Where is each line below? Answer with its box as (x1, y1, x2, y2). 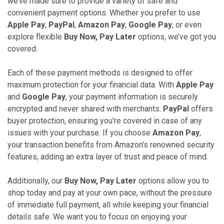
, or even (172, 20, 201, 29)
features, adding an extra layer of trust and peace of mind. (7, 152, 208, 161)
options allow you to (136, 176, 209, 185)
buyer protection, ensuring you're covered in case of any (7, 116, 202, 125)
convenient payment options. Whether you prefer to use (7, 8, 200, 17)
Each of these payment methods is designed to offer (7, 68, 192, 77)
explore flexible (7, 32, 64, 41)
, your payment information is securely (65, 92, 198, 101)
